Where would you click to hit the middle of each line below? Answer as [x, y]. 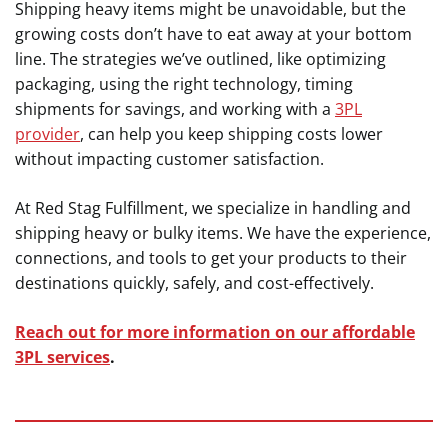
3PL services [62, 357]
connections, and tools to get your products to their [211, 258]
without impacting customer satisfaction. [171, 159]
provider [47, 134]
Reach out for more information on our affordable [215, 332]
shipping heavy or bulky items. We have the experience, [223, 233]
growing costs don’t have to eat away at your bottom [213, 34]
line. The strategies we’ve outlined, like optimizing [200, 59]
